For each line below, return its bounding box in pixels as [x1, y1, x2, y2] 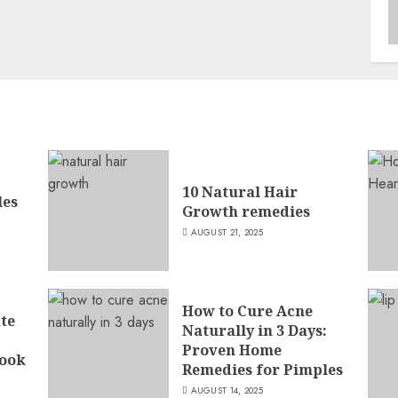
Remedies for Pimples [181, 359, 343, 379]
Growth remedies [181, 201, 310, 221]
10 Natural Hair [181, 181, 298, 202]
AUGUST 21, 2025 [190, 225, 264, 239]
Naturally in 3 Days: [181, 320, 327, 340]
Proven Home [181, 339, 282, 360]
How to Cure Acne [181, 300, 313, 321]
